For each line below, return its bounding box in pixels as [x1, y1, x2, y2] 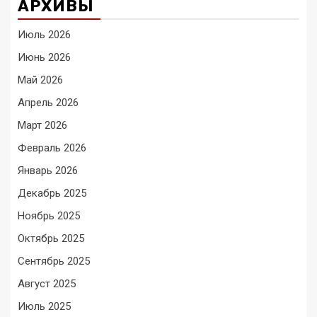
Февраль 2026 [18, 142, 86, 155]
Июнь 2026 [18, 51, 71, 64]
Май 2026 [18, 74, 63, 87]
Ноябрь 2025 [18, 209, 80, 223]
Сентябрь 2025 [18, 255, 90, 268]
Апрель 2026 [18, 96, 79, 110]
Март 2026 [18, 119, 67, 132]
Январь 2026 [18, 164, 78, 178]
